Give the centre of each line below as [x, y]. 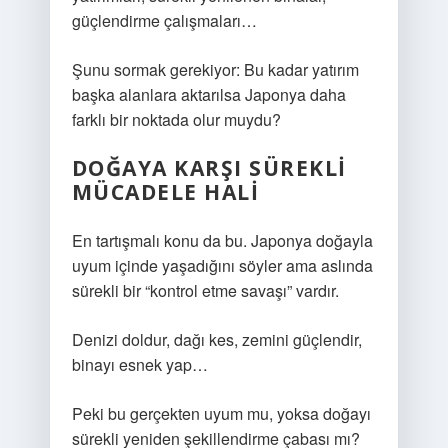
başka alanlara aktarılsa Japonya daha [208, 94]
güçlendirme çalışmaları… [164, 20]
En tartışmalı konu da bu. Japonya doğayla [222, 240]
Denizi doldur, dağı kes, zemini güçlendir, [216, 339]
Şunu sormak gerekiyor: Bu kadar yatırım [215, 69]
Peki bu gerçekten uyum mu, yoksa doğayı [221, 413]
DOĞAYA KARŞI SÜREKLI [209, 168]
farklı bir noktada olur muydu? [176, 119]
